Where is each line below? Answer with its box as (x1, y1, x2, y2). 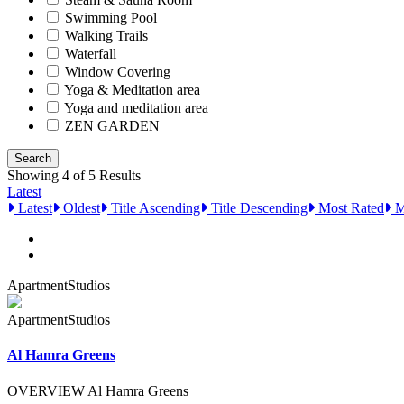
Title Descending (207, 200, 308, 216)
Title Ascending (107, 200, 200, 216)
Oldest (60, 200, 100, 216)
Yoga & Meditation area (64, 82, 200, 98)
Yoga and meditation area (64, 100, 208, 116)
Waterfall (65, 46, 116, 62)
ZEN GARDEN (65, 118, 160, 134)
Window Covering (65, 64, 170, 80)
